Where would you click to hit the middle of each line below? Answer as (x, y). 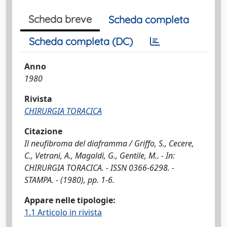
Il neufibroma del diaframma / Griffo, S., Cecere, (109, 143)
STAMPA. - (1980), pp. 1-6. (69, 180)
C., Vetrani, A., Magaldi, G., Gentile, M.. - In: (100, 156)
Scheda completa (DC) (81, 41)
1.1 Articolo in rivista (63, 212)
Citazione (43, 131)
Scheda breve (60, 19)
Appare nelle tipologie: (70, 200)
